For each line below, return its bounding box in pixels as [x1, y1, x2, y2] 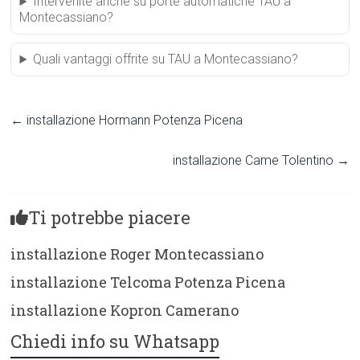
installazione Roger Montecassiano [10, 244, 264, 264]
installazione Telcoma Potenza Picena [10, 272, 286, 292]
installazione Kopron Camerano [10, 301, 239, 321]
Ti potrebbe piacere [28, 206, 191, 230]
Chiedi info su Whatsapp [10, 329, 220, 354]
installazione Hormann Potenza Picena [23, 112, 243, 129]
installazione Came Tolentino [172, 153, 337, 169]
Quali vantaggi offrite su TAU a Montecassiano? [33, 51, 299, 67]
